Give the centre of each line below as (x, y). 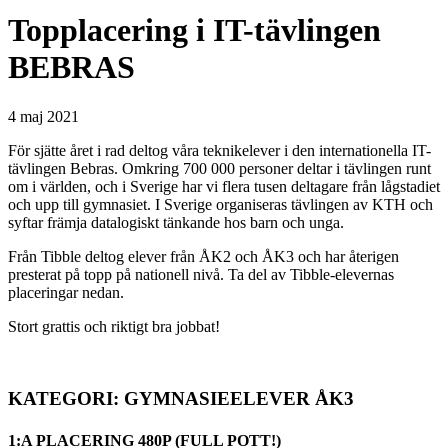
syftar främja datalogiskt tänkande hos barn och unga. (176, 222)
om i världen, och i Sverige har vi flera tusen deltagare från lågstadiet (224, 186)
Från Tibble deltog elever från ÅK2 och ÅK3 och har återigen (203, 256)
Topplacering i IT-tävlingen (194, 30)
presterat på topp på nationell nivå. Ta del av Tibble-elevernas (201, 274)
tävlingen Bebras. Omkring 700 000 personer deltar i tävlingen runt (219, 168)
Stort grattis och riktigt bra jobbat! (114, 326)
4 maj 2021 (43, 116)
